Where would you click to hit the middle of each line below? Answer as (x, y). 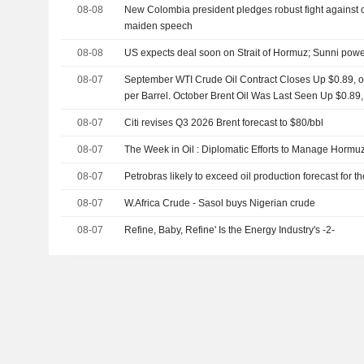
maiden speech (159, 26)
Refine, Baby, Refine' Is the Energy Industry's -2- (230, 230)
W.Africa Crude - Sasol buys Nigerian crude (220, 203)
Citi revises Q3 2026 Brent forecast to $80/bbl (224, 123)
